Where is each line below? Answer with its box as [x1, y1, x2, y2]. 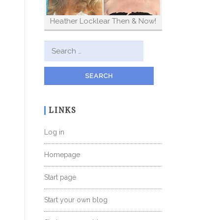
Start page [44, 173, 76, 181]
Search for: [44, 42, 82, 51]
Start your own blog [44, 195, 108, 204]
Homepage [44, 150, 80, 159]
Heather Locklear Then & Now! [50, 16, 156, 26]
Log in [44, 128, 64, 136]
